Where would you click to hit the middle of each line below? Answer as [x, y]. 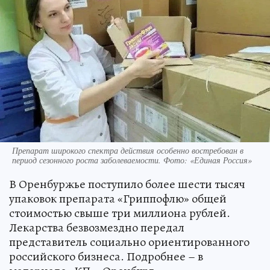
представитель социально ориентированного [129, 242]
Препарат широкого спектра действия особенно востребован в [128, 150]
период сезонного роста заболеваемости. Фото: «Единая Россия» [132, 160]
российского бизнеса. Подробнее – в [106, 256]
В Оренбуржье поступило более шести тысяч [127, 184]
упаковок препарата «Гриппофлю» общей [118, 198]
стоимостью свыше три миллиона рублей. [120, 213]
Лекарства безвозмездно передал [97, 227]
